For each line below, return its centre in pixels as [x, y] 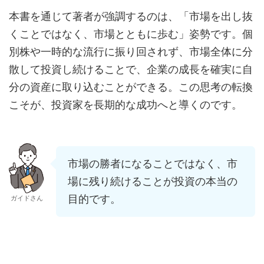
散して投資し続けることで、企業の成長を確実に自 [131, 70]
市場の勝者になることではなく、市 [153, 164]
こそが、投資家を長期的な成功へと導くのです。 [126, 105]
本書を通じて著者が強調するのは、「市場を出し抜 [131, 16]
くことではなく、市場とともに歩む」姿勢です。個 [131, 34]
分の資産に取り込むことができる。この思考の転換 [131, 87]
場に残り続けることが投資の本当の [153, 181]
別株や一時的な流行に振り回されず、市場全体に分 [131, 52]
